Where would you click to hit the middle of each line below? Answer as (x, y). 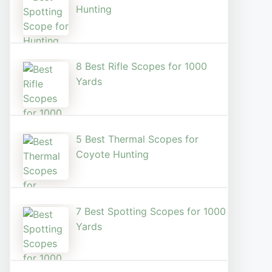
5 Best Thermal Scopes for (137, 139)
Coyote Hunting (112, 154)
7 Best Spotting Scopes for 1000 (151, 211)
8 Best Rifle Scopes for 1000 (141, 66)
